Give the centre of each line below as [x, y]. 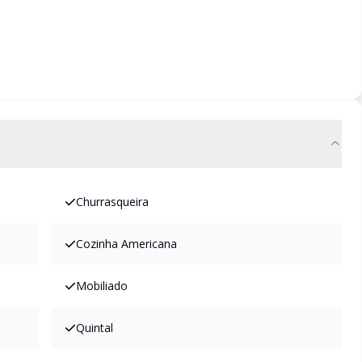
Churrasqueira [112, 202]
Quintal [95, 328]
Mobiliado [102, 286]
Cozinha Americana [126, 244]
